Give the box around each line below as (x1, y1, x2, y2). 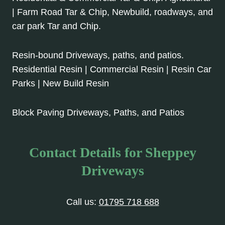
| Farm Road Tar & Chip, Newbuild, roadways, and (12, 7, 213, 17)
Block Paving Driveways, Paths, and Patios (12, 107, 184, 118)
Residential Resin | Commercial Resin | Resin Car (12, 64, 211, 74)
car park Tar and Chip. (12, 21, 101, 31)
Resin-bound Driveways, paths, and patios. (12, 50, 184, 60)
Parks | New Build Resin (12, 78, 109, 88)
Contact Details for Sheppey (29, 144, 196, 160)
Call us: (66, 196, 99, 207)
